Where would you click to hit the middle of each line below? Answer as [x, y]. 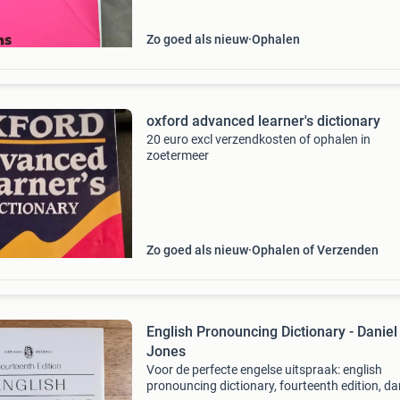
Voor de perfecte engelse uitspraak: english [264, 370]
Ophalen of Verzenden [315, 250]
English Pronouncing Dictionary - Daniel [271, 332]
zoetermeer [177, 155]
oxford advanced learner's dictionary [263, 121]
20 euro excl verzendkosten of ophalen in [258, 139]
